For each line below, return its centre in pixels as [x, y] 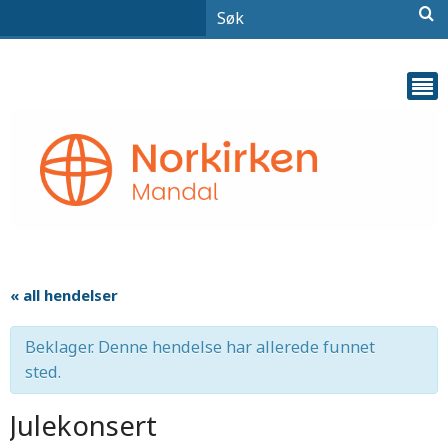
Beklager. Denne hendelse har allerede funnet [200, 346]
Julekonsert [83, 425]
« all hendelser [64, 294]
